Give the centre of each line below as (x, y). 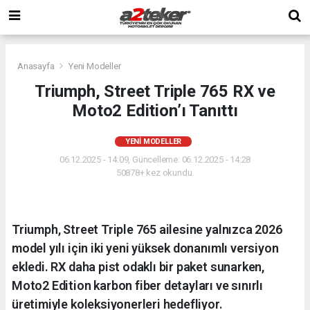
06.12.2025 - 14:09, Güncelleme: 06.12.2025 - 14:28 (155, 159)
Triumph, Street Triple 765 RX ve (155, 91)
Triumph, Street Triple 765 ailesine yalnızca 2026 (147, 229)
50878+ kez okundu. (155, 172)
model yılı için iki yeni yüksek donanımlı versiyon (145, 248)
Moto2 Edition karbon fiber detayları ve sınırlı (137, 285)
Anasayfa (37, 66)
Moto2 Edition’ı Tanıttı (155, 110)
